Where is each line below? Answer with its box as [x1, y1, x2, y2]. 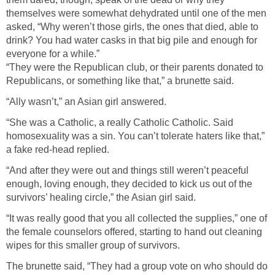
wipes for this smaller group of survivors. [6, 240, 180, 251]
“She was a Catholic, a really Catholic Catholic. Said [6, 117, 233, 128]
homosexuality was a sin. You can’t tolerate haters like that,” [6, 131, 265, 142]
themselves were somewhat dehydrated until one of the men [6, 8, 266, 19]
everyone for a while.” [6, 48, 99, 60]
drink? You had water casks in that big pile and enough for [6, 35, 257, 46]
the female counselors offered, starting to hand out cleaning [6, 227, 262, 238]
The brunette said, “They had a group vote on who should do [6, 261, 268, 272]
